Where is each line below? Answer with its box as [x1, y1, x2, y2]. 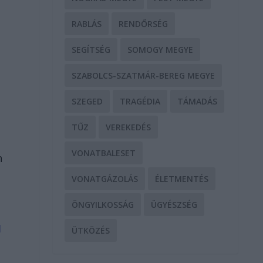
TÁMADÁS [177, 95, 218, 107]
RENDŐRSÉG [119, 18, 168, 29]
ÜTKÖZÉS [72, 224, 110, 236]
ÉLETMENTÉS [155, 173, 209, 184]
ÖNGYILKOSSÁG [72, 198, 134, 210]
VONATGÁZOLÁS [72, 173, 139, 184]
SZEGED [72, 95, 103, 107]
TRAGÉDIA [120, 95, 161, 107]
